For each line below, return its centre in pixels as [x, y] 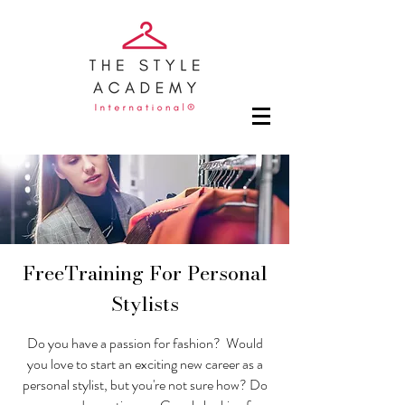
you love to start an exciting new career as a [145, 364]
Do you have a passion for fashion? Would [145, 343]
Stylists [145, 304]
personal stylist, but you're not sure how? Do [145, 385]
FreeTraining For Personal [145, 273]
